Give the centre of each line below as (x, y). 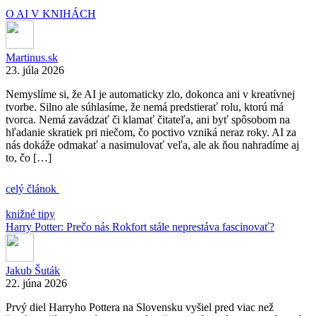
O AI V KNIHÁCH (51, 13)
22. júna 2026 (36, 283)
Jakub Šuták (33, 270)
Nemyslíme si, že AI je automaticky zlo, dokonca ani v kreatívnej (150, 94)
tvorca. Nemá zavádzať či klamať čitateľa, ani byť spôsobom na (148, 119)
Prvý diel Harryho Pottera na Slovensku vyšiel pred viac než (140, 307)
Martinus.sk (32, 57)
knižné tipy (30, 214)
